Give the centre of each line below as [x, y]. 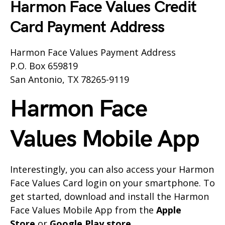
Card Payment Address [87, 28]
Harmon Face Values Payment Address [93, 52]
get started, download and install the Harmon [109, 197]
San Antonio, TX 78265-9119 [70, 80]
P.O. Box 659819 [44, 66]
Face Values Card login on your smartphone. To [113, 183]
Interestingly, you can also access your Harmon [112, 170]
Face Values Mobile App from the [83, 210]
